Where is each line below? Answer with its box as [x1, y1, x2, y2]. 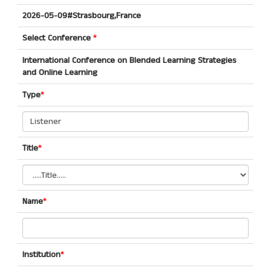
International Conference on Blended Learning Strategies [22, 54, 237, 67]
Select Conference [22, 31, 93, 44]
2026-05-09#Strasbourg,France [22, 9, 141, 22]
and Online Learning [22, 66, 97, 79]
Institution [22, 248, 60, 261]
